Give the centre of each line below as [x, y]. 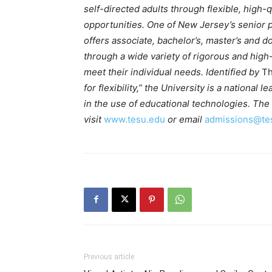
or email [186, 119]
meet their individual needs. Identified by [173, 72]
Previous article [109, 257]
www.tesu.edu [134, 119]
